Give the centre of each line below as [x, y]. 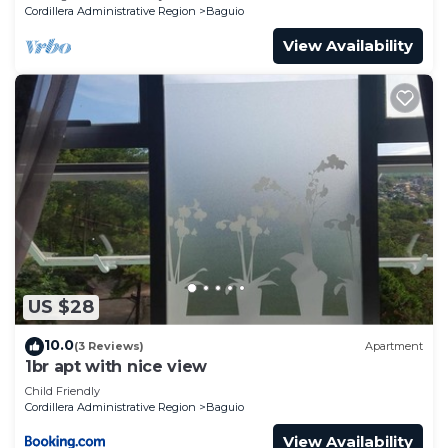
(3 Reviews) [109, 346]
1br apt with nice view [116, 366]
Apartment [394, 346]
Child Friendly [62, 390]
